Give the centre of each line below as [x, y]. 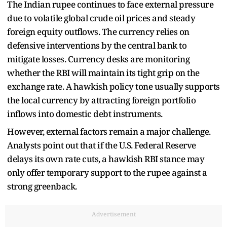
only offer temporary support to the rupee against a [107, 172]
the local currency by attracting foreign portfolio [101, 100]
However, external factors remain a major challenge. [109, 131]
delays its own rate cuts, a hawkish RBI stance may [106, 159]
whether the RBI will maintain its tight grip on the [103, 72]
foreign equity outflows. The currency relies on [98, 31]
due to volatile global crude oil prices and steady [101, 18]
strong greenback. [42, 186]
